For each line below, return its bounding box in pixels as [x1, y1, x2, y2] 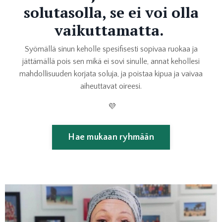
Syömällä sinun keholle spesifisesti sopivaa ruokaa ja [24, 45, 198, 54]
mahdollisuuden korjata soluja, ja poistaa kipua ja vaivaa [19, 69, 203, 79]
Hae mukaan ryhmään [68, 132, 154, 142]
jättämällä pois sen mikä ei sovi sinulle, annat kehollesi [22, 57, 200, 66]
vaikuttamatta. [55, 20, 167, 41]
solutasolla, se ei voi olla [23, 2, 199, 23]
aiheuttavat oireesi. [80, 82, 142, 91]
